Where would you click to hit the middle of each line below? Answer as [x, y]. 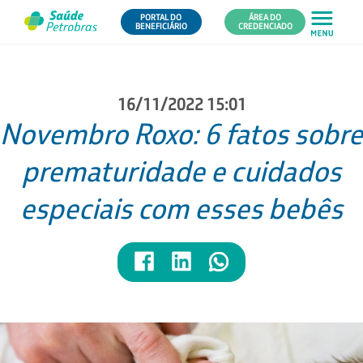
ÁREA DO [265, 17]
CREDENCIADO [265, 26]
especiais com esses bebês [181, 207]
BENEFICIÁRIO [161, 26]
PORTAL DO [161, 17]
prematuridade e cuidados [181, 170]
